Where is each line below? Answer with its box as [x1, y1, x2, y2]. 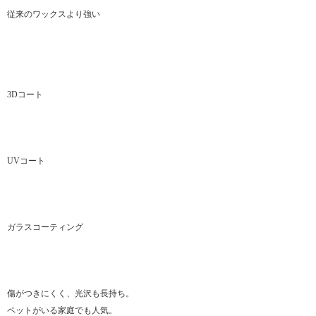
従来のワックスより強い [7, 9, 100, 20]
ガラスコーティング [7, 222, 83, 233]
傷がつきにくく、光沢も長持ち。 [7, 288, 134, 299]
